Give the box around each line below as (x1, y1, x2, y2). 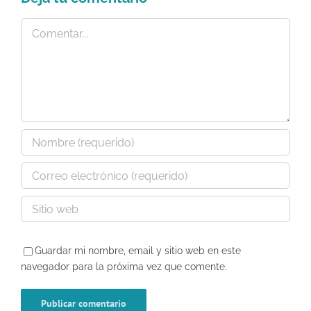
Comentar (20, 19, 65, 31)
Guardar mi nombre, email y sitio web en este (35, 245, 241, 257)
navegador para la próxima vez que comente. (21, 261, 227, 273)
